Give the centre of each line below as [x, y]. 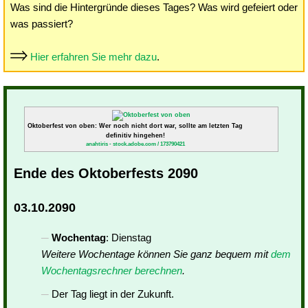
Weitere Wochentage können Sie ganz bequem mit [156, 254]
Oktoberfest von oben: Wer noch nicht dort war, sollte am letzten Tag [135, 126]
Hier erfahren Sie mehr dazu [93, 57]
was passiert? [42, 24]
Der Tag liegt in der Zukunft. [113, 294]
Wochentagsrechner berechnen [112, 271]
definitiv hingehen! [135, 135]
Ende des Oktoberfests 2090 [106, 173]
